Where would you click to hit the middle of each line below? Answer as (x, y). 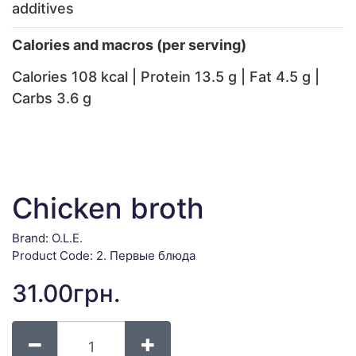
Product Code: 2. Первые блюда (104, 255)
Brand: (32, 238)
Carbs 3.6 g (52, 98)
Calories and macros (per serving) (129, 44)
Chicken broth (108, 208)
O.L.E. (67, 238)
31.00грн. (66, 293)
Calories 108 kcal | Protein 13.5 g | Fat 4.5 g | (166, 77)
